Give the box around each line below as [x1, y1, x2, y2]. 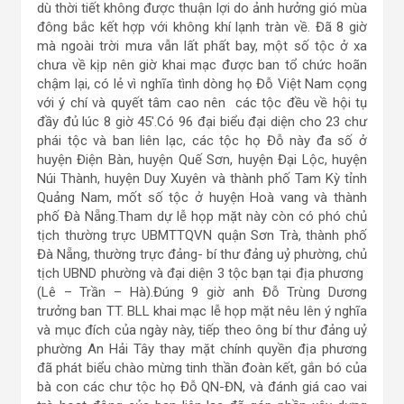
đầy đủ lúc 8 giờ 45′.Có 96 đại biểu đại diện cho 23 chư [37, 114, 367, 130]
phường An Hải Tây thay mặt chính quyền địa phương [37, 341, 367, 357]
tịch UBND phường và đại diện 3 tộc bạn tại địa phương [37, 265, 367, 281]
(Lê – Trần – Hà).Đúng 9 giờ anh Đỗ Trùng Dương [37, 284, 367, 300]
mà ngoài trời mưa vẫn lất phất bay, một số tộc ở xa [37, 38, 367, 54]
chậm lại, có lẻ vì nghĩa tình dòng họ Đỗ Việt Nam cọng [37, 76, 367, 92]
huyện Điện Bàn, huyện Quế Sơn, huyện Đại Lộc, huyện [37, 151, 367, 168]
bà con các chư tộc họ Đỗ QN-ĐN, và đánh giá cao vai [37, 379, 367, 395]
